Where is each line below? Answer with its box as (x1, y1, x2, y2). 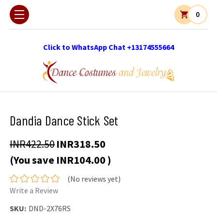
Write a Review (10, 186, 58, 196)
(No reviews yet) (67, 174, 121, 184)
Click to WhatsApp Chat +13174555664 (43, 42, 174, 52)
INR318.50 (56, 137, 106, 151)
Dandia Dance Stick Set (10, 111, 119, 128)
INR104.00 (56, 153, 108, 167)
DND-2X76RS (29, 203, 71, 213)
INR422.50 (10, 137, 55, 151)
